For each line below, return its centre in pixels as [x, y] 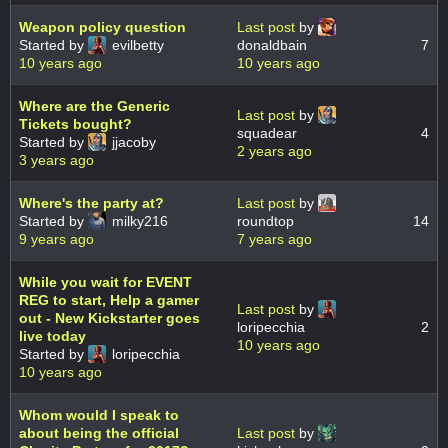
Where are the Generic [94, 106]
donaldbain [272, 45]
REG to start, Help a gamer [109, 300]
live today [52, 336]
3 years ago [56, 160]
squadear [267, 133]
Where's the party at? [91, 203]
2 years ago [274, 151]
